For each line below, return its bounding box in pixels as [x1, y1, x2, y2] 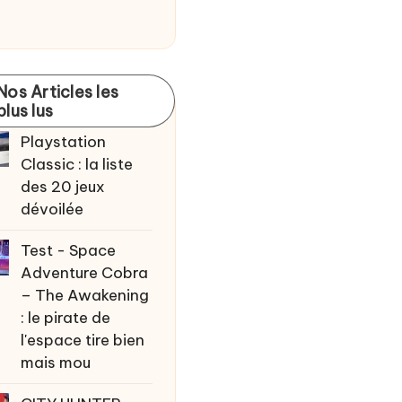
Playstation [21, 131, 107, 152]
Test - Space [21, 240, 117, 260]
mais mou [21, 352, 92, 372]
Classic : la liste [21, 153, 134, 174]
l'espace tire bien [21, 329, 145, 350]
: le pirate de [21, 307, 111, 328]
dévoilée [21, 198, 84, 219]
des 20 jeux [21, 176, 106, 197]
